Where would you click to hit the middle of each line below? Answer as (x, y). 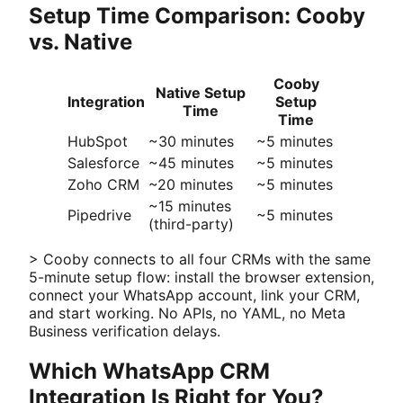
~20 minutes (191, 185)
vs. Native (81, 41)
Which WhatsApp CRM (149, 372)
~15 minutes (190, 206)
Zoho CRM (103, 185)
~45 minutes (191, 163)
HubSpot (98, 142)
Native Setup (201, 93)
